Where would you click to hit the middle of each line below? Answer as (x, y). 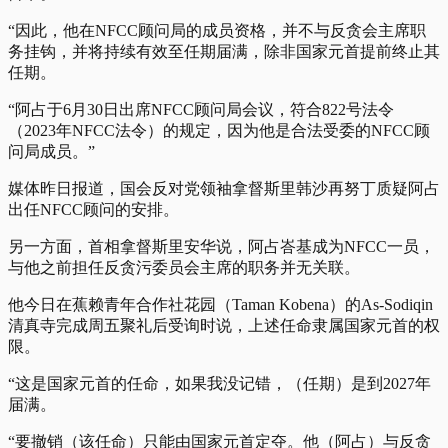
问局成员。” (51, 151)
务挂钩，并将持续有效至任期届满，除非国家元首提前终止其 (224, 51)
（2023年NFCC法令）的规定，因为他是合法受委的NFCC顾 (219, 130)
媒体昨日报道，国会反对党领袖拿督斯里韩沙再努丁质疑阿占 (224, 188)
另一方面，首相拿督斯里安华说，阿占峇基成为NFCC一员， (221, 246)
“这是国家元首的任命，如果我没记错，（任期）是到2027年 (219, 383)
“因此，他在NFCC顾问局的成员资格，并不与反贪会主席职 (217, 30)
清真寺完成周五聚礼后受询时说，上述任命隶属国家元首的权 (224, 325)
